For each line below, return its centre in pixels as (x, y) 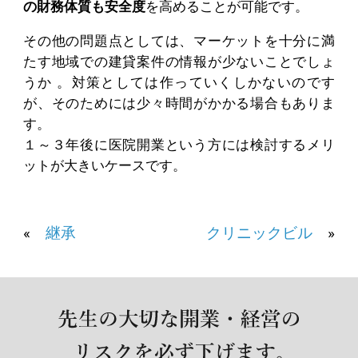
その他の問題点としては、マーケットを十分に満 (179, 41)
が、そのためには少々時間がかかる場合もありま (179, 103)
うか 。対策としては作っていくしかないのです (179, 83)
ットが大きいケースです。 (105, 166)
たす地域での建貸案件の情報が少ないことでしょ (179, 62)
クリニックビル (259, 233)
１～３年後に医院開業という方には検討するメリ (179, 145)
